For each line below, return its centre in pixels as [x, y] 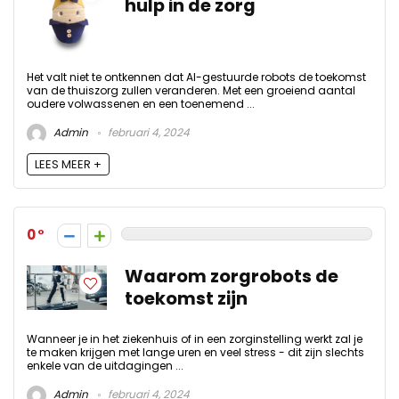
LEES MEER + [68, 164]
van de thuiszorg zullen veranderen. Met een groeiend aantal [191, 91]
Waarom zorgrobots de [232, 276]
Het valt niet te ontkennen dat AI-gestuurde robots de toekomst [196, 77]
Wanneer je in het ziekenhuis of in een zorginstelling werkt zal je [195, 338]
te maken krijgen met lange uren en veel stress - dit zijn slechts [195, 352]
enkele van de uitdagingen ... [105, 365]
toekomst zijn [186, 298]
